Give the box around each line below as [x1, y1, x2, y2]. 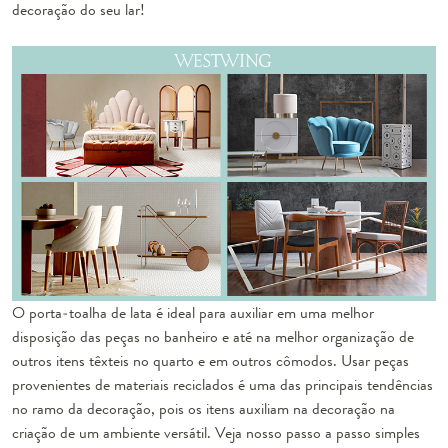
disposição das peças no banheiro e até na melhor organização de [12, 325, 414, 349]
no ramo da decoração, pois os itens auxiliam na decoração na [12, 397, 395, 421]
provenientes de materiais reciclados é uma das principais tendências [12, 373, 433, 397]
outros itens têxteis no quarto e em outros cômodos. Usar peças [12, 349, 409, 373]
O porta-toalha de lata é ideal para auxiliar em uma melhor [12, 301, 374, 325]
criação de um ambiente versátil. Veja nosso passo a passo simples [12, 421, 420, 445]
